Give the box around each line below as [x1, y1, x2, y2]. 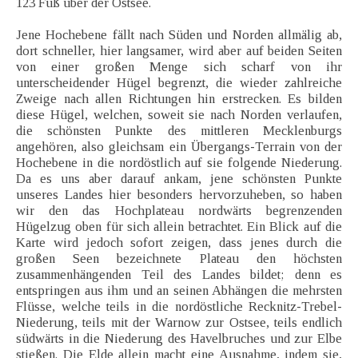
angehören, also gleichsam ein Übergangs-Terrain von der [16, 139, 342, 155]
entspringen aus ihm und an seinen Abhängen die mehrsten [16, 283, 342, 299]
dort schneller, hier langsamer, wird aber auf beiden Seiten [16, 43, 342, 59]
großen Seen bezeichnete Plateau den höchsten [16, 251, 342, 267]
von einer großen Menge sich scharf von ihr [16, 59, 342, 75]
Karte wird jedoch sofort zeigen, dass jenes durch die [16, 235, 342, 251]
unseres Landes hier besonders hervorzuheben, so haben [16, 187, 342, 203]
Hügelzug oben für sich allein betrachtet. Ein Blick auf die [16, 219, 342, 235]
